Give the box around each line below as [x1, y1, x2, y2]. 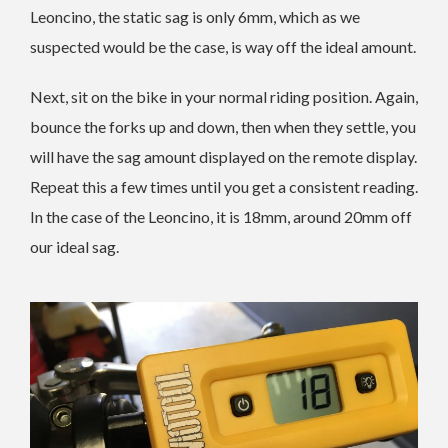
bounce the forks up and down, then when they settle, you [30, 117, 416, 137]
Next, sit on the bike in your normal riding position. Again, [30, 87, 418, 107]
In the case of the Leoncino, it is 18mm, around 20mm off [30, 207, 412, 227]
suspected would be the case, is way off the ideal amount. [30, 37, 416, 57]
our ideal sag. [30, 237, 119, 257]
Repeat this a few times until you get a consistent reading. [30, 177, 418, 197]
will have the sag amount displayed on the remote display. [30, 147, 417, 167]
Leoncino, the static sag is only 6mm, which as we [30, 7, 360, 27]
